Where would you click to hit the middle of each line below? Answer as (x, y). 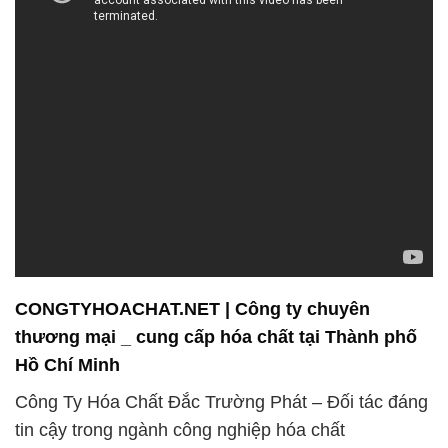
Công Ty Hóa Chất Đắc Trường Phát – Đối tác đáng (221, 401)
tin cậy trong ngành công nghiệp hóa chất (180, 429)
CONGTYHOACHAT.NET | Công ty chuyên (192, 309)
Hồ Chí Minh (67, 365)
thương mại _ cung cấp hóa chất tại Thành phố (216, 337)
